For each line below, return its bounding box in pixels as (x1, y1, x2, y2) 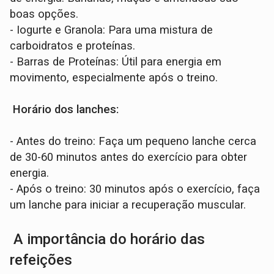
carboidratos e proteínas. (10, 39, 136, 53)
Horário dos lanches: (10, 103, 119, 117)
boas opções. (10, 7, 79, 21)
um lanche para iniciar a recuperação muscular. (10, 198, 246, 212)
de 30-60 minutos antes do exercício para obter (10, 150, 248, 165)
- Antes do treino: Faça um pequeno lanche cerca (10, 135, 257, 149)
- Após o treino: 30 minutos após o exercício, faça (10, 182, 261, 196)
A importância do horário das (10, 231, 206, 248)
